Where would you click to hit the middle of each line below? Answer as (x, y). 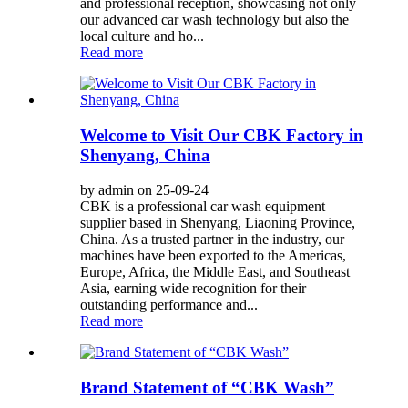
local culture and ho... (142, 36)
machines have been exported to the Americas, (213, 256)
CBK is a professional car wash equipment (203, 207)
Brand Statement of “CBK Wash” (207, 388)
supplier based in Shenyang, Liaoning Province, (218, 223)
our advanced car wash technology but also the (214, 19)
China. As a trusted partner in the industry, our (212, 240)
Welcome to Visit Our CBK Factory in (222, 135)
